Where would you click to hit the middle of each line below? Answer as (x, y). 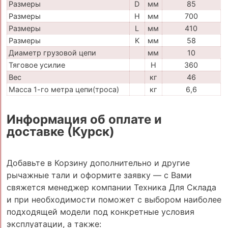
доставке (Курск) (60, 131)
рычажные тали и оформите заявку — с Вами (99, 175)
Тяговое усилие (37, 65)
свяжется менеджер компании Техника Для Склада (111, 187)
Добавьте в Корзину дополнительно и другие (98, 163)
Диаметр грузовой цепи (52, 53)
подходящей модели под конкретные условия (100, 211)
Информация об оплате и (84, 119)
